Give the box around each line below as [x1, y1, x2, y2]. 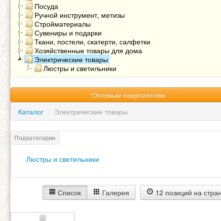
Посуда [35, 1, 58, 11]
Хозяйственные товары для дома [35, 45, 142, 55]
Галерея [100, 187, 129, 197]
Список [56, 187, 81, 197]
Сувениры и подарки [35, 28, 102, 37]
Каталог [18, 107, 43, 116]
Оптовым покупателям [91, 90, 165, 100]
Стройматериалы [35, 19, 91, 29]
